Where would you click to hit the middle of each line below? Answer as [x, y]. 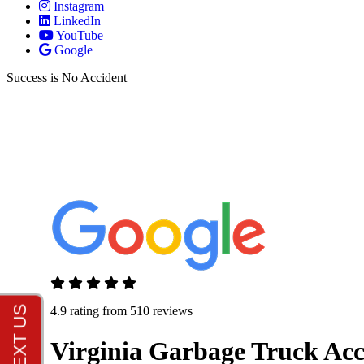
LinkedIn [77, 21]
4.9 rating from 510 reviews [121, 311]
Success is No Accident [67, 78]
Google [74, 50]
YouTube [80, 35]
